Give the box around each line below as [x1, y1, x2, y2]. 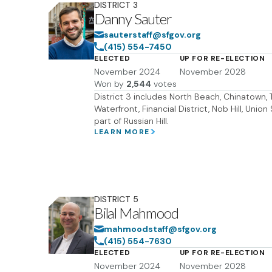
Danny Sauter [94, 10, 172, 27]
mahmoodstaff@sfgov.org [104, 223, 217, 234]
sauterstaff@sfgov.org [104, 29, 201, 40]
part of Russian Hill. [94, 115, 169, 126]
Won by [94, 78, 124, 89]
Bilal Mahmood [94, 204, 178, 222]
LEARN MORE [94, 127, 149, 137]
